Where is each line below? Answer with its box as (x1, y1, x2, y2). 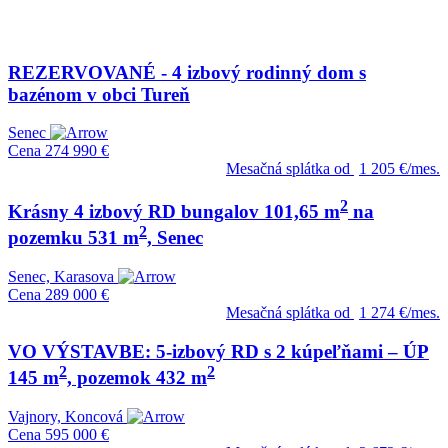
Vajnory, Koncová (8, 407, 123, 425)
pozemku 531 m (8, 227, 139, 249)
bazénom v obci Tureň (8, 83, 190, 105)
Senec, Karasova (8, 268, 114, 286)
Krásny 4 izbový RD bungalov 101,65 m (8, 201, 340, 223)
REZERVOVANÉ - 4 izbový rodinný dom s (8, 61, 366, 83)
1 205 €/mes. (359, 160, 440, 178)
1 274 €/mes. (359, 304, 440, 322)
